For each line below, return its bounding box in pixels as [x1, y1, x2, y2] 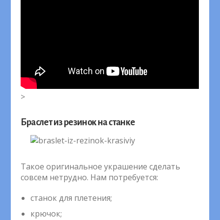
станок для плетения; [30, 192, 112, 204]
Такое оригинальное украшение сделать [21, 161, 181, 172]
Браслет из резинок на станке [21, 117, 135, 127]
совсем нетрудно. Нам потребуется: [21, 171, 159, 183]
